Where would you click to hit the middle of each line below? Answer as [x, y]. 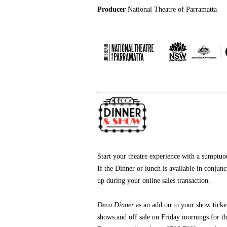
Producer [112, 9]
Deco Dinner [117, 205]
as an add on [154, 205]
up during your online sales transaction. [154, 181]
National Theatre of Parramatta [172, 9]
